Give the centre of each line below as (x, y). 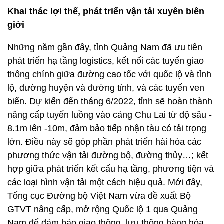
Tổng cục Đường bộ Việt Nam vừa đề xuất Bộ (99, 196)
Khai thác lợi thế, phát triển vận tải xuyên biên (106, 11)
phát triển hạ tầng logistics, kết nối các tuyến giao (106, 61)
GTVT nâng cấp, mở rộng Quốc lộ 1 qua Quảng (103, 209)
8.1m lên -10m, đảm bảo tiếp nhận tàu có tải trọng (107, 128)
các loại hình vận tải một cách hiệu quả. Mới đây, (105, 182)
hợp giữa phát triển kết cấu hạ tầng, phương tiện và (111, 169)
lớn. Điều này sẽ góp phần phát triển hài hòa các (104, 142)
